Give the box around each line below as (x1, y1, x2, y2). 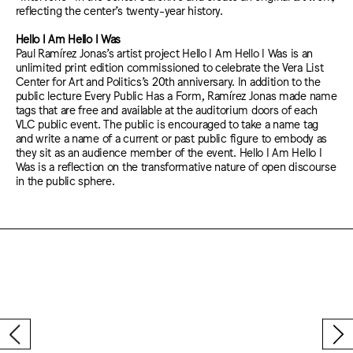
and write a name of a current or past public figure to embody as (15, 131, 328, 145)
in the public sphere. (15, 173, 115, 188)
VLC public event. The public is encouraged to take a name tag (15, 117, 319, 131)
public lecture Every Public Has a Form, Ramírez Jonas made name (15, 88, 337, 102)
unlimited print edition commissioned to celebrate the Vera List (15, 60, 324, 74)
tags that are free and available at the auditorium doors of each (15, 102, 318, 117)
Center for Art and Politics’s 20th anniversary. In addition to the (15, 74, 321, 88)
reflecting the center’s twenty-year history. (15, 2, 223, 17)
